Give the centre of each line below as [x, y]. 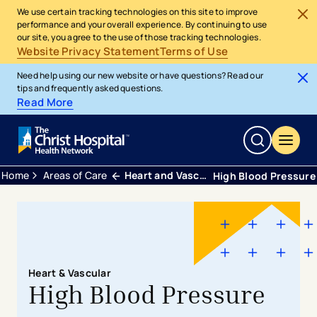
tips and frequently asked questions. [90, 88]
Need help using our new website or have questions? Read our [140, 75]
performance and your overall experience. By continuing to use [142, 24]
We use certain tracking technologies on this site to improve [138, 12]
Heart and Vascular [162, 175]
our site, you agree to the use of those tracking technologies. [139, 37]
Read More [45, 102]
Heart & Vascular [70, 273]
